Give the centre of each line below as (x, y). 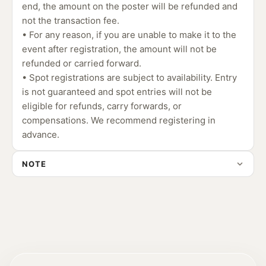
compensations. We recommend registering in (119, 120)
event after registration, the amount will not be (119, 49)
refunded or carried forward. (82, 63)
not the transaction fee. (71, 20)
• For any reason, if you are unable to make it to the (129, 35)
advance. (41, 134)
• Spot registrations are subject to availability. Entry (129, 77)
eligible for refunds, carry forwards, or (102, 106)
